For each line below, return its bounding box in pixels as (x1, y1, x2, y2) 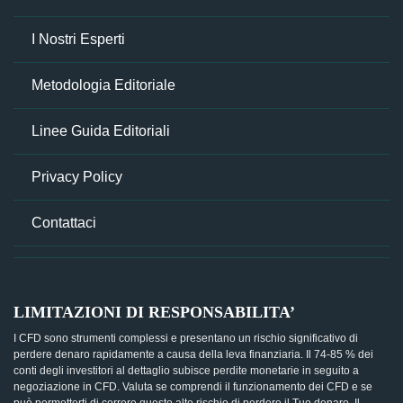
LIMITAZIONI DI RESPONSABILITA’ (13, 303, 295, 321)
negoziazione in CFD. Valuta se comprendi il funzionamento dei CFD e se (13, 381, 372, 393)
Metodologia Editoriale (31, 77, 175, 93)
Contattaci (31, 215, 96, 230)
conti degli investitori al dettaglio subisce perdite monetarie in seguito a (13, 364, 359, 377)
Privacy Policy (31, 169, 122, 184)
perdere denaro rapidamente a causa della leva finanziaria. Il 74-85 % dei (13, 348, 373, 361)
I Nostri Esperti (31, 31, 125, 47)
